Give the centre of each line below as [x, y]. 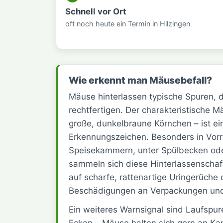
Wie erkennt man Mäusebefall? [140, 80]
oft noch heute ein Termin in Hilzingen [128, 23]
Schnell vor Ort [96, 11]
